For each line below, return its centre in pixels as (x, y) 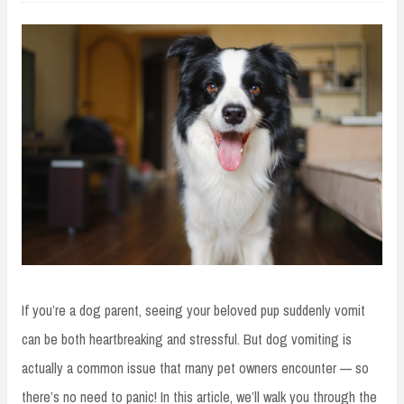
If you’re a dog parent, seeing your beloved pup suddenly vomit (193, 310)
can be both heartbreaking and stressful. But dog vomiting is (187, 339)
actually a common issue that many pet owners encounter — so (195, 367)
